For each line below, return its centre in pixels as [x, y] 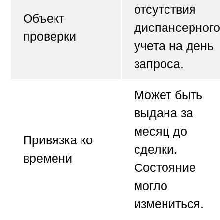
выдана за [164, 113]
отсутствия [165, 10]
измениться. [169, 204]
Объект [44, 18]
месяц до [161, 131]
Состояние [165, 168]
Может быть [168, 95]
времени [48, 158]
